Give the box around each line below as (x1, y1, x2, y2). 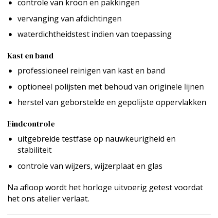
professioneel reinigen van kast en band (17, 65, 165, 76)
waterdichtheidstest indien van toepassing (17, 29, 172, 40)
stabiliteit (17, 145, 52, 156)
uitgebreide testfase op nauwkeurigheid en (17, 133, 176, 145)
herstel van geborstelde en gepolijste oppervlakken (17, 97, 206, 108)
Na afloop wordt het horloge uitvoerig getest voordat (7, 182, 203, 193)
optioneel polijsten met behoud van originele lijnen (17, 81, 204, 92)
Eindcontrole (7, 118, 55, 129)
